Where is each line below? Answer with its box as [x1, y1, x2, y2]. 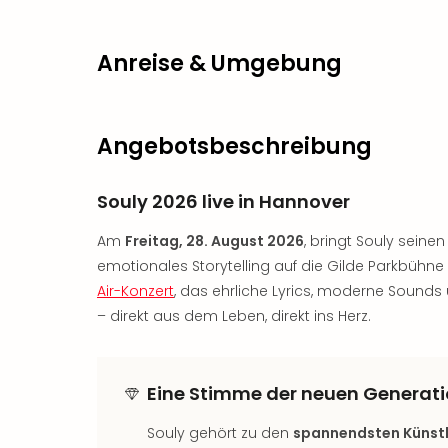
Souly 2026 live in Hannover [97, 189, 350, 214]
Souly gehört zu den [147, 423, 293, 443]
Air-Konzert [97, 281, 174, 301]
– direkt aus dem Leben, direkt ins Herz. [97, 306, 371, 326]
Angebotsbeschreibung [97, 131, 372, 162]
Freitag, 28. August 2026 [125, 231, 304, 251]
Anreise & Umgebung [97, 48, 342, 79]
